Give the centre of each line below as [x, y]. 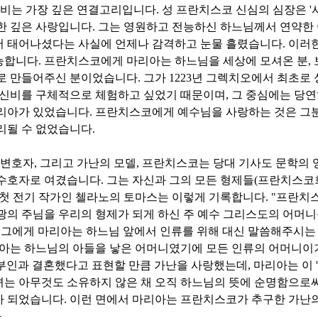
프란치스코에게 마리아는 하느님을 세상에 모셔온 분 [176, 61]
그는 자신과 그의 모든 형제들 [180, 180]
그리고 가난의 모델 [88, 163]
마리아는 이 [285, 265]
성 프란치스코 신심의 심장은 [236, 10]
